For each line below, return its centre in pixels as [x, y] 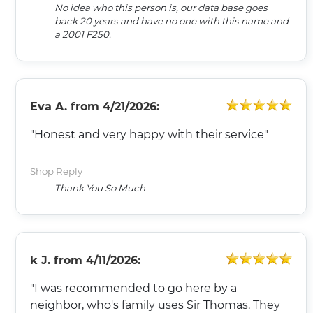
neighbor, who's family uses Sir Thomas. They [155, 305]
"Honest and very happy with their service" [149, 134]
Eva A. [49, 106]
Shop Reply [56, 171]
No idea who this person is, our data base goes [161, 7]
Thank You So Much [100, 188]
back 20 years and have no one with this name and [172, 21]
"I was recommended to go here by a [133, 288]
